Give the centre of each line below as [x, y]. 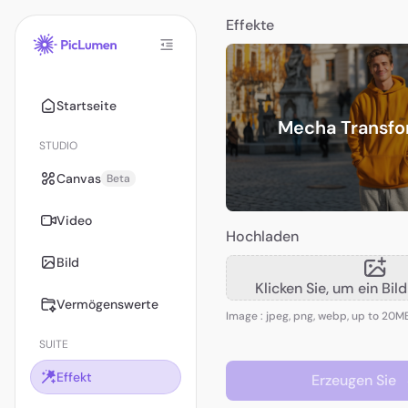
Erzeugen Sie [353, 380]
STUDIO [58, 146]
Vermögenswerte [107, 304]
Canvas [79, 178]
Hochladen [262, 236]
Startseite [87, 105]
